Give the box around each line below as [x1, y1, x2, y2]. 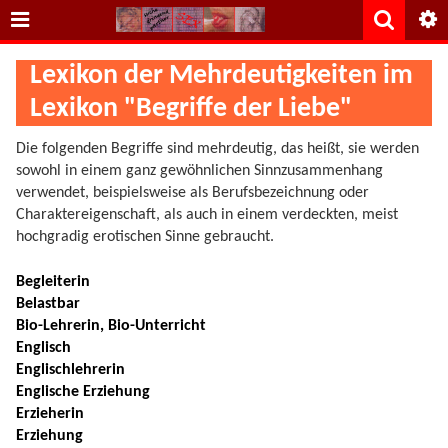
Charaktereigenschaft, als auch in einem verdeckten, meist [16, 207, 398, 224]
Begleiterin [16, 273, 90, 290]
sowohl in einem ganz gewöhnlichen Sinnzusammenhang [16, 163, 383, 180]
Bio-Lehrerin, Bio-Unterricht [16, 317, 206, 334]
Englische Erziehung [16, 383, 150, 400]
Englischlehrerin [16, 361, 125, 378]
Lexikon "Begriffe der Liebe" [30, 95, 352, 123]
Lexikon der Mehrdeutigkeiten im [30, 62, 413, 90]
